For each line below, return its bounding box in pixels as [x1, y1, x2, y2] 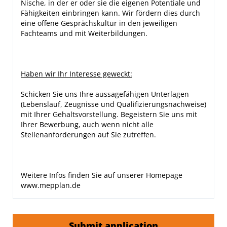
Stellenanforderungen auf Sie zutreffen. [21, 130, 156, 139]
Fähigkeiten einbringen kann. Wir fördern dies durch [21, 8, 200, 18]
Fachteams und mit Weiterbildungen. [21, 28, 147, 38]
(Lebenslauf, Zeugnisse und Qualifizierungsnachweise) [21, 99, 206, 109]
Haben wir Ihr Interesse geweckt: [21, 69, 132, 79]
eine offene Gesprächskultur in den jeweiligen [21, 18, 177, 28]
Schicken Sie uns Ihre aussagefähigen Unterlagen [21, 89, 189, 99]
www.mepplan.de [21, 180, 81, 190]
